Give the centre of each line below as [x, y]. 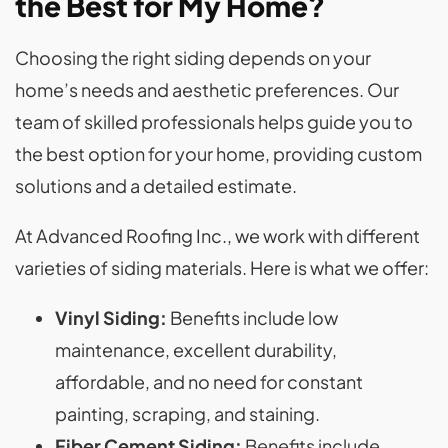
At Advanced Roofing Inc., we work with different [217, 236]
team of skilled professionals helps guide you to [214, 122]
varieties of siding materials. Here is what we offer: [222, 268]
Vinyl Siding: [111, 318]
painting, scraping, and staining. [187, 414]
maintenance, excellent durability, [196, 350]
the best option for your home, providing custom [218, 154]
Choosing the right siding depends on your [193, 58]
